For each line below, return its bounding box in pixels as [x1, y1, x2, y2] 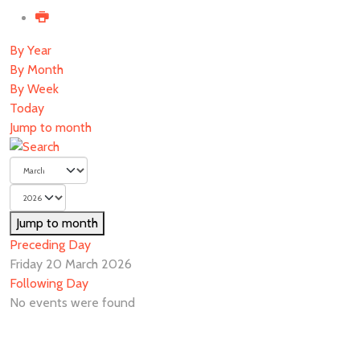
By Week [10, 81, 59, 96]
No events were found [10, 295, 135, 310]
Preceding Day [10, 237, 91, 252]
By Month [10, 62, 63, 77]
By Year [10, 43, 51, 58]
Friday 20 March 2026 [10, 256, 132, 272]
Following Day [10, 276, 88, 291]
